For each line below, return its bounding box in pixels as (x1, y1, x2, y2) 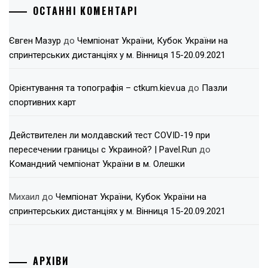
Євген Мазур (9, 35, 61, 46)
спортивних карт (9, 96, 76, 108)
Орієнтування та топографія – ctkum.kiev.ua (9, 82, 185, 93)
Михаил (9, 191, 39, 202)
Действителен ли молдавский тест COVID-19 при (9, 129, 210, 141)
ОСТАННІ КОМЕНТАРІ (33, 3, 138, 18)
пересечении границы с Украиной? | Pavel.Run (9, 144, 197, 155)
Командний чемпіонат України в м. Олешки (9, 158, 185, 169)
